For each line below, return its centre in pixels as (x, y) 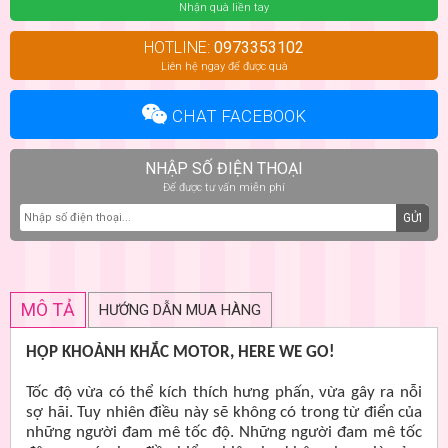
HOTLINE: (179, 47)
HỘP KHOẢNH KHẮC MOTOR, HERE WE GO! (180, 352)
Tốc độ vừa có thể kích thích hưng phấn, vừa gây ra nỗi (224, 392)
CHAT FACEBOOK (239, 115)
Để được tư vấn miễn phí (224, 187)
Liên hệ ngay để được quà (224, 66)
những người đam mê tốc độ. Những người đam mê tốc (224, 432)
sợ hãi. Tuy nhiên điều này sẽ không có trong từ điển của (224, 412)
